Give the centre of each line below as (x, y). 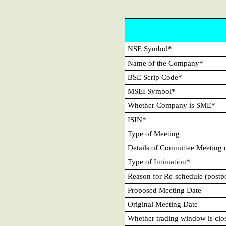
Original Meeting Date (163, 204)
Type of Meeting (154, 134)
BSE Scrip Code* (155, 77)
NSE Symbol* (150, 49)
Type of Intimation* (159, 162)
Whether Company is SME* (172, 105)
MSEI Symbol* (152, 91)
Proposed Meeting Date (164, 190)
